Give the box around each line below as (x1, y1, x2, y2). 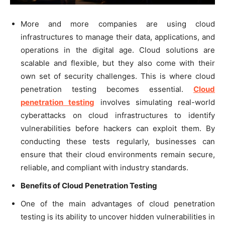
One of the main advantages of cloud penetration (21, 198, 215, 208)
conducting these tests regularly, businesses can (21, 136, 215, 146)
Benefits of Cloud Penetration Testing (21, 180, 157, 190)
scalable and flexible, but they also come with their (21, 58, 215, 68)
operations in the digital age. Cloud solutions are (21, 45, 215, 55)
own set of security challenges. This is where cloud (21, 71, 215, 81)
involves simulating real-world (94, 97, 215, 107)
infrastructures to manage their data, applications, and (21, 32, 215, 42)
